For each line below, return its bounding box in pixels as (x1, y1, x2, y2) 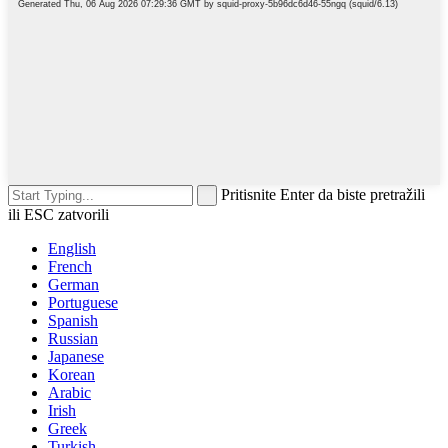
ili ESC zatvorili (8, 206, 109, 224)
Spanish (48, 312, 98, 330)
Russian (48, 330, 98, 348)
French (48, 258, 92, 276)
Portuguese (48, 294, 118, 312)
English (48, 240, 96, 258)
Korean (48, 366, 95, 384)
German (48, 276, 99, 294)
